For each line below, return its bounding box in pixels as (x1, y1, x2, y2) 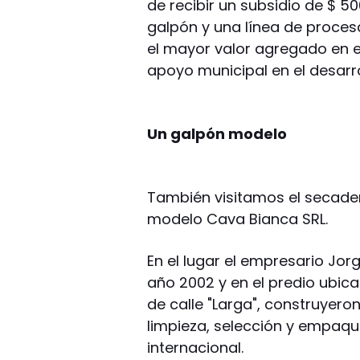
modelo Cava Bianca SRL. (147, 208, 329, 229)
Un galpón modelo (147, 123, 288, 144)
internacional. (147, 337, 244, 358)
